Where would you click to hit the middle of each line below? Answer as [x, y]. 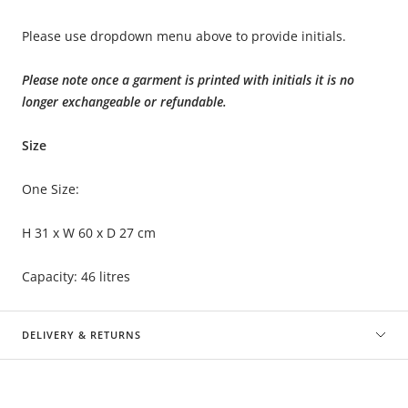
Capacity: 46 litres [76, 277]
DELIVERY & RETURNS [82, 335]
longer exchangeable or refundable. [124, 102]
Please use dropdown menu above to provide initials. [184, 36]
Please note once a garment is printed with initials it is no [188, 80]
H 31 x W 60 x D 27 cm [89, 233]
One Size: [52, 189]
